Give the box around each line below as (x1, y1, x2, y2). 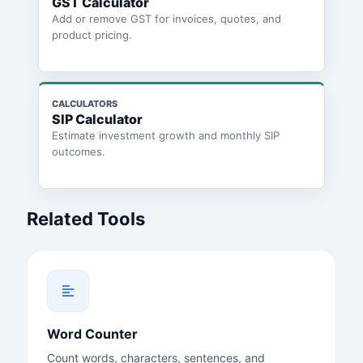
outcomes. (51, 144, 105, 158)
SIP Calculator (51, 110, 143, 127)
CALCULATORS (51, 97, 117, 109)
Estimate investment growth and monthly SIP (51, 128, 280, 142)
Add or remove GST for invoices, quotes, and (51, 11, 281, 25)
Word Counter (46, 325, 138, 342)
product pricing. (51, 28, 132, 41)
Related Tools (26, 207, 145, 229)
